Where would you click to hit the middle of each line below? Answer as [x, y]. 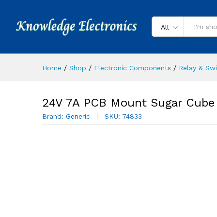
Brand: [54, 116]
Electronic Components [132, 68]
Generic [78, 116]
